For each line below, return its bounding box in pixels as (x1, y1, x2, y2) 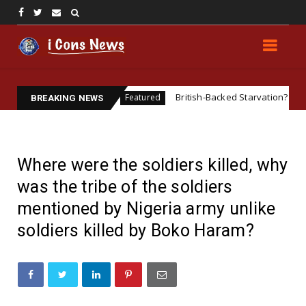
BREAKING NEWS (31, 93, 104, 104)
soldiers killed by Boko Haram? (17, 221, 254, 241)
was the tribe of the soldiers (17, 177, 233, 197)
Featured (70, 92, 107, 104)
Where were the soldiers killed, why (17, 155, 288, 176)
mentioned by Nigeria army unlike (17, 199, 276, 219)
